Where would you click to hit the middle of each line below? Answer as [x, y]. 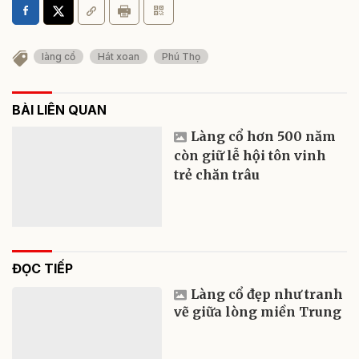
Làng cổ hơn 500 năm [264, 137]
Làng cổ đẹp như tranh [267, 294]
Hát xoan [119, 57]
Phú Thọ [181, 57]
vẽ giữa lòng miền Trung [258, 312]
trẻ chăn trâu [217, 175]
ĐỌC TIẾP [42, 269]
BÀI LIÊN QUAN [59, 110]
